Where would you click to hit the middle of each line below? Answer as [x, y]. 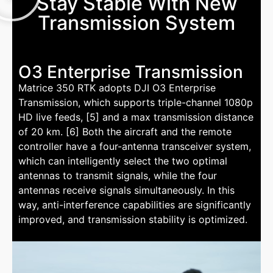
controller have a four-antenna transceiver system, [135, 147]
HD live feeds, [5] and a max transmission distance [136, 117]
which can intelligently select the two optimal [123, 161]
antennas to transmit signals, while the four [118, 176]
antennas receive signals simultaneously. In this [126, 190]
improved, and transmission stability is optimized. [133, 220]
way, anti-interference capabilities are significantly [135, 205]
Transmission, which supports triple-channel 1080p [136, 103]
